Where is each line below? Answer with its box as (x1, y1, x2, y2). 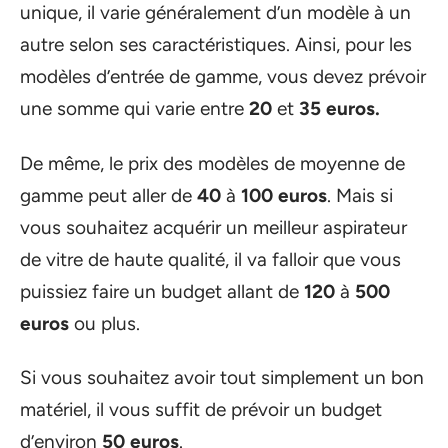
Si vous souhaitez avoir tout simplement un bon (20, 366, 424, 389)
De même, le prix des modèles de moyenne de (20, 151, 405, 175)
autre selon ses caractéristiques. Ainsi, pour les (20, 33, 412, 56)
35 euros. (299, 97, 380, 120)
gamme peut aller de (20, 183, 197, 207)
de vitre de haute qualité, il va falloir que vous (20, 247, 401, 271)
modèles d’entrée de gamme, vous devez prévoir (20, 65, 426, 88)
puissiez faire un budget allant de (20, 279, 304, 303)
